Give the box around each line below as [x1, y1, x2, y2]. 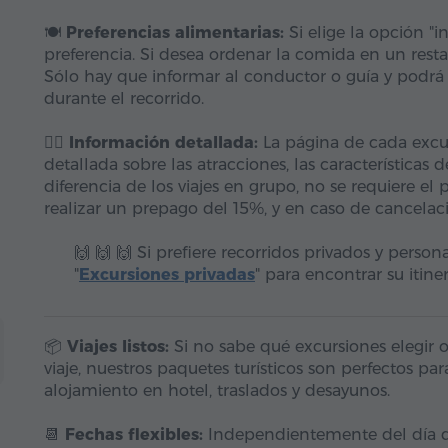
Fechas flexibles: [65, 425, 203, 444]
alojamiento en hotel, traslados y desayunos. [44, 381, 390, 400]
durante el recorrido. [44, 89, 204, 108]
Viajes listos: [67, 337, 169, 356]
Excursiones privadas [79, 265, 255, 284]
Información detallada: [69, 133, 258, 152]
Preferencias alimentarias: [66, 23, 284, 42]
